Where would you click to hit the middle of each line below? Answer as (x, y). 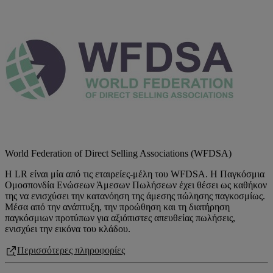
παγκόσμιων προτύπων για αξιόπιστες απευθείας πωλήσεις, (120, 218)
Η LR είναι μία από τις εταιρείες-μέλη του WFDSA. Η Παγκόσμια (135, 174)
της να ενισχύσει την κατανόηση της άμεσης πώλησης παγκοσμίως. (135, 196)
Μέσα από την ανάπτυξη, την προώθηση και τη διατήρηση (117, 207)
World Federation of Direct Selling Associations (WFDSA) (118, 153)
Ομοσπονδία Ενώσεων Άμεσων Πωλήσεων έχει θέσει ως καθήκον (136, 185)
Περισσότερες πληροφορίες (71, 250)
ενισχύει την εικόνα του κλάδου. (68, 229)
